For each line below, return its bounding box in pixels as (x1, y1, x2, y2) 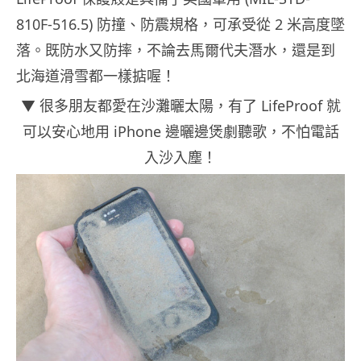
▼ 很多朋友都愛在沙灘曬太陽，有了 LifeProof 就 (20, 96, 341, 116)
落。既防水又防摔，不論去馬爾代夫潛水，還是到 (16, 40, 335, 60)
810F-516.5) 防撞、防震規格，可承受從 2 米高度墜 (16, 15, 345, 35)
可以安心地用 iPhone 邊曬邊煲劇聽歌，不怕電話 (22, 122, 339, 142)
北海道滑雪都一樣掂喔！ (16, 66, 176, 86)
